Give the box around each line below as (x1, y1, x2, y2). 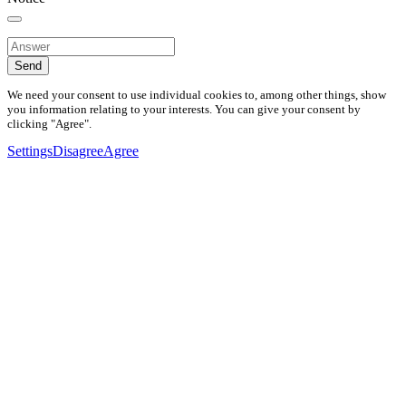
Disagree (53, 143, 103, 159)
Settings (7, 143, 53, 159)
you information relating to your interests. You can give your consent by (7, 101, 361, 116)
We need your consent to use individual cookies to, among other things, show (7, 87, 386, 101)
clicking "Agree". (7, 116, 92, 130)
